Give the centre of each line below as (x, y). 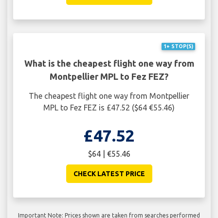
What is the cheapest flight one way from (109, 63)
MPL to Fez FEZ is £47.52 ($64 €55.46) (109, 107)
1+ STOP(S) (178, 46)
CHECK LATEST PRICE (109, 173)
